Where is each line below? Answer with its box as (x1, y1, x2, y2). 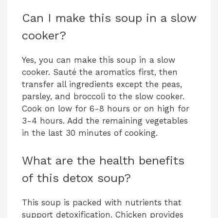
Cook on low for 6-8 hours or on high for (22, 104, 189, 114)
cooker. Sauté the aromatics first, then (22, 67, 178, 77)
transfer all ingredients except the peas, (22, 79, 182, 90)
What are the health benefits (22, 153, 184, 167)
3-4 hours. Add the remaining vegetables (22, 116, 188, 126)
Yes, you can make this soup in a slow (22, 55, 175, 65)
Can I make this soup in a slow (22, 11, 196, 25)
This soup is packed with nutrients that (22, 197, 182, 207)
